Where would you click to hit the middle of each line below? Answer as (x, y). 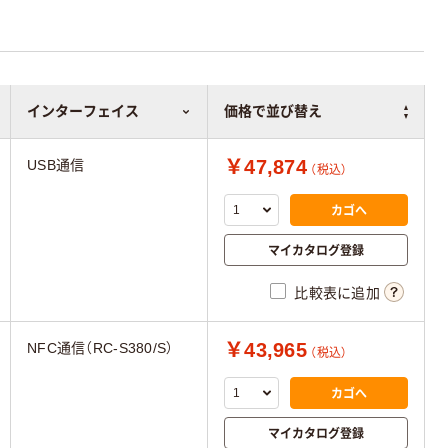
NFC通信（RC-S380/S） (100, 348)
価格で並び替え (273, 111)
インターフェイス (83, 111)
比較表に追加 (337, 293)
